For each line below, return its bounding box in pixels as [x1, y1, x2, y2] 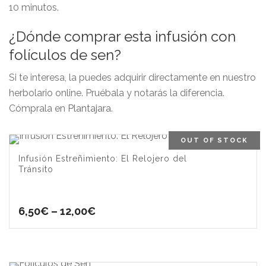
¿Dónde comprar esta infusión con [9, 27, 236, 45]
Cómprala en [9, 102, 68, 114]
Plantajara [68, 102, 111, 114]
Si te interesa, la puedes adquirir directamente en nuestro [9, 71, 256, 83]
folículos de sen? [9, 46, 121, 64]
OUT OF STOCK [180, 136, 248, 144]
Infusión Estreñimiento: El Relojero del [18, 153, 187, 163]
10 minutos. [9, 1, 59, 13]
